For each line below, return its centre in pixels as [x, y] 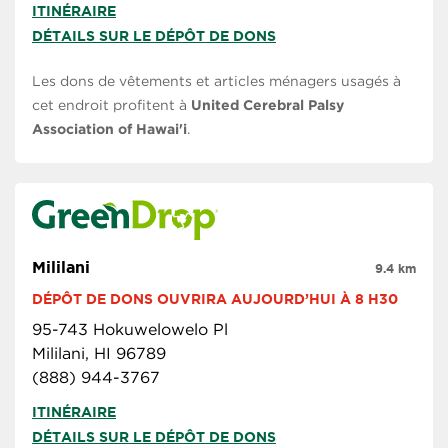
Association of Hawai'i [109, 129]
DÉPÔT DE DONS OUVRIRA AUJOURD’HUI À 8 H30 [215, 299]
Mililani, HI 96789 [99, 354]
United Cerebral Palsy [267, 105]
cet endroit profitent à [111, 105]
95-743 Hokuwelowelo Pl [130, 330]
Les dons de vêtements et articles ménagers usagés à [216, 81]
